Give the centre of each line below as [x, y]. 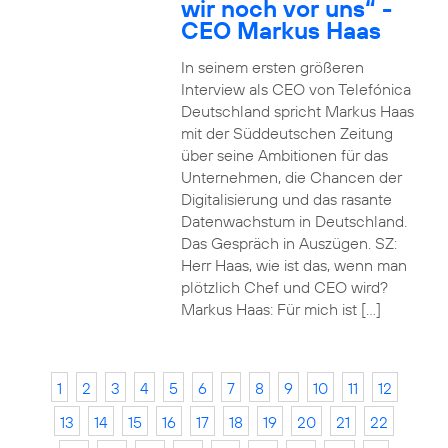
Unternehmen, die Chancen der [291, 177]
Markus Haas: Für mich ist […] [280, 309]
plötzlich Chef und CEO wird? [284, 287]
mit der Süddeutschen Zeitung [286, 133]
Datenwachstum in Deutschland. [293, 221]
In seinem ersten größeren [272, 67]
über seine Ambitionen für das [284, 155]
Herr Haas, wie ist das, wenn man [293, 265]
